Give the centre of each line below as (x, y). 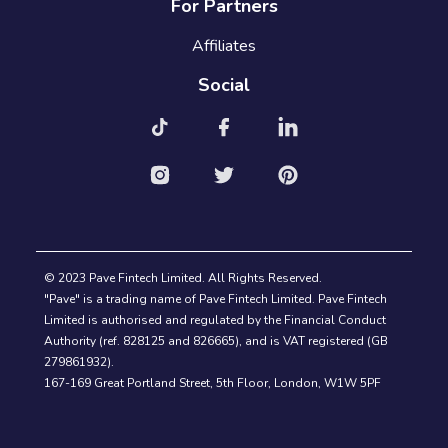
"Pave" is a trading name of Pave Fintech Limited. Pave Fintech (215, 299)
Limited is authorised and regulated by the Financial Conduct (215, 320)
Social (224, 85)
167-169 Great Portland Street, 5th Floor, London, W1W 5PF (212, 383)
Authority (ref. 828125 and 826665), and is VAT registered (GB (216, 341)
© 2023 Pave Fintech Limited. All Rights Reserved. (183, 278)
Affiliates (224, 46)
